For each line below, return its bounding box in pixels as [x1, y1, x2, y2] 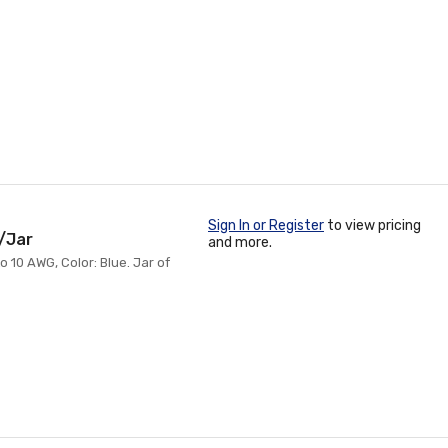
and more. [208, 234, 272, 251]
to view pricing [324, 217, 421, 234]
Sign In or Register [208, 217, 324, 234]
